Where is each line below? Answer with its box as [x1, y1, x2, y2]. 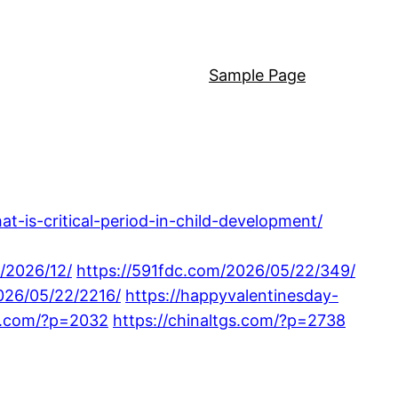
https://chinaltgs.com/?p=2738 [113, 310, 346, 330]
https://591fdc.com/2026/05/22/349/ [76, 260, 355, 280]
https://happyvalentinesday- [125, 285, 338, 305]
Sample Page [209, 66, 306, 85]
